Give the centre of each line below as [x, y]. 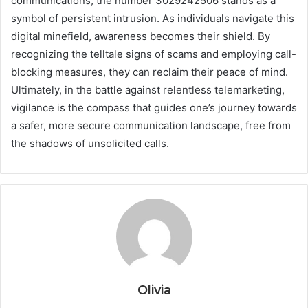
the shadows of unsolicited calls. [90, 143]
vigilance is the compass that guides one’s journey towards [154, 107]
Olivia [154, 290]
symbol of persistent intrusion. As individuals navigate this [153, 18]
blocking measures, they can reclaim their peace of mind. [150, 71]
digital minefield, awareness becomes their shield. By [141, 36]
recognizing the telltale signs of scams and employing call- [154, 54]
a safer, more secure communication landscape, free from [151, 125]
